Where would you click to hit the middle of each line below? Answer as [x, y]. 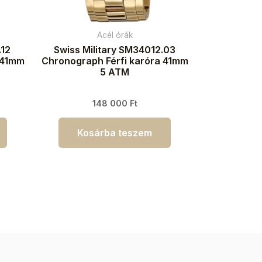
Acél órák [115, 35]
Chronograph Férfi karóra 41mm [115, 61]
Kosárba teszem [115, 132]
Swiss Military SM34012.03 [115, 49]
